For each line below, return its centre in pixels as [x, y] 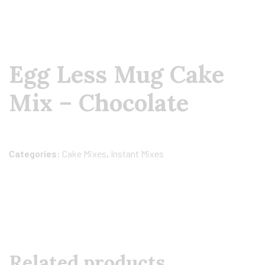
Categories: [35, 153]
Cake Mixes [84, 153]
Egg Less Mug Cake [117, 74]
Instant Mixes [137, 153]
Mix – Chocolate [99, 103]
